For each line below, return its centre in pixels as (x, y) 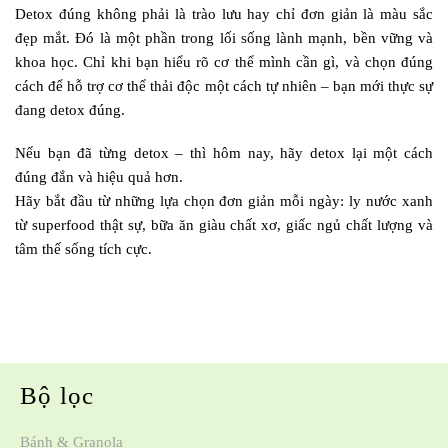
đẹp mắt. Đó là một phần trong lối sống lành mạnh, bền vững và (224, 37)
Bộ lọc (57, 396)
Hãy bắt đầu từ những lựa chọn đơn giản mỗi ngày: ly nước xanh (224, 201)
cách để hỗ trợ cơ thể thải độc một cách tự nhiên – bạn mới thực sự (224, 85)
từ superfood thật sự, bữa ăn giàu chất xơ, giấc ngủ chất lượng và (224, 225)
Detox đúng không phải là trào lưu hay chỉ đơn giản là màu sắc (224, 13)
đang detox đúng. (70, 109)
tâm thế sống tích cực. (83, 249)
